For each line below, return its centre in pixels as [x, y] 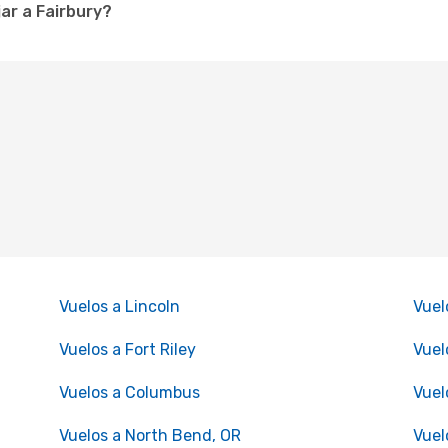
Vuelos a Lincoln [119, 306]
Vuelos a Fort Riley [127, 349]
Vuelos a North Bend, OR [149, 435]
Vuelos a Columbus [129, 392]
